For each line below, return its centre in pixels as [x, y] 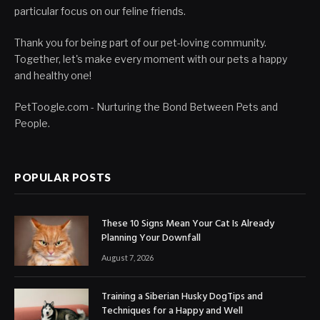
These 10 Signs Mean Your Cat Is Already [188, 224]
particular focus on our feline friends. [100, 11]
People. [32, 124]
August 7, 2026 [127, 258]
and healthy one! [53, 76]
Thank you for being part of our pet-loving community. [140, 43]
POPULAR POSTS [63, 177]
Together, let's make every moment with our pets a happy [151, 59]
